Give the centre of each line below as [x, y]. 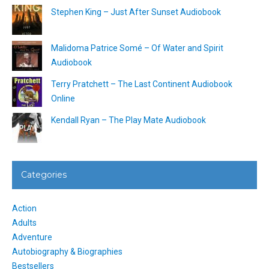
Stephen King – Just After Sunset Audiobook [136, 12]
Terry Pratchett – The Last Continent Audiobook [142, 84]
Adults [24, 222]
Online [63, 98]
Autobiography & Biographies [67, 251]
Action [24, 208]
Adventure [32, 237]
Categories [44, 174]
